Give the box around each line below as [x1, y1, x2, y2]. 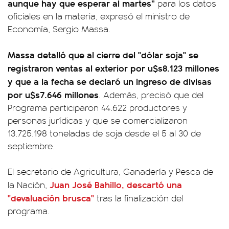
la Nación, [8, 178, 50, 191]
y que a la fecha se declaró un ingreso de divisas [8, 75, 212, 87]
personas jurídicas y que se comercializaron [8, 114, 188, 126]
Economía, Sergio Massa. [8, 22, 110, 35]
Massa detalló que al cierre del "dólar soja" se [8, 48, 198, 61]
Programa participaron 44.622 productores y [8, 101, 187, 113]
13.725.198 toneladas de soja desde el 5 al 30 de [8, 127, 201, 139]
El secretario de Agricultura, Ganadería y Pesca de [8, 165, 213, 177]
